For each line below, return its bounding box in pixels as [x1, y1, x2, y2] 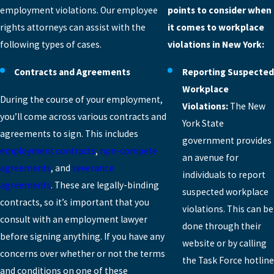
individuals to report [182, 168, 265, 180]
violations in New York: [168, 38, 265, 50]
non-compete [100, 145, 157, 157]
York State [182, 117, 224, 129]
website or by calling [182, 237, 267, 249]
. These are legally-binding [51, 179, 159, 191]
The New [229, 100, 265, 112]
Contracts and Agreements [14, 65, 131, 78]
